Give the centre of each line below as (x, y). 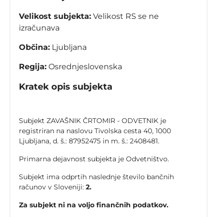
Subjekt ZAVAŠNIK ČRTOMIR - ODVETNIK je (93, 121)
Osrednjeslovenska (84, 67)
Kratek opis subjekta (66, 87)
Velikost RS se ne (125, 16)
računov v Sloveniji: (52, 187)
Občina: (34, 47)
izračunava (39, 28)
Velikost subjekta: (55, 16)
